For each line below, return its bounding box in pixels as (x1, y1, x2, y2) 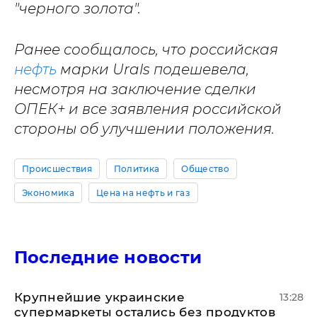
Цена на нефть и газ (96, 188, 190, 198)
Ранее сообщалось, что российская (14, 41, 278, 58)
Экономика (22, 188, 74, 198)
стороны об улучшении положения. (14, 120, 278, 137)
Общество (181, 163, 229, 174)
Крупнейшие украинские (14, 290, 185, 304)
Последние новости (14, 247, 202, 267)
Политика (113, 163, 160, 174)
